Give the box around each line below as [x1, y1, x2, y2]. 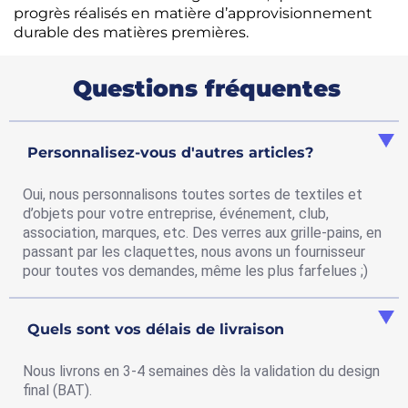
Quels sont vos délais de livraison [27, 320, 284, 338]
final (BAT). [23, 381, 92, 399]
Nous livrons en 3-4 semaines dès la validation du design [23, 362, 380, 380]
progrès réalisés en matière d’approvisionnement [14, 4, 372, 22]
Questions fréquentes [72, 74, 341, 102]
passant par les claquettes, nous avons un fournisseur [23, 242, 365, 260]
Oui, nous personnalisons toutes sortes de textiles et [23, 185, 362, 203]
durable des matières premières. [14, 23, 249, 41]
